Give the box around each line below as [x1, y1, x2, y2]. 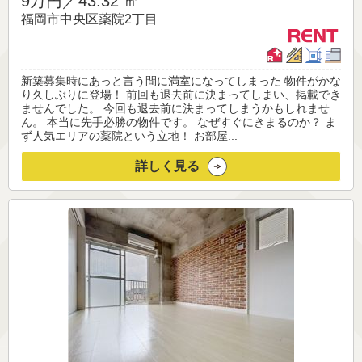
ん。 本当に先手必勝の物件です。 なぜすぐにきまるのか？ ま [21, 116, 336, 129]
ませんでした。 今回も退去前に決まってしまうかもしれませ [21, 102, 330, 116]
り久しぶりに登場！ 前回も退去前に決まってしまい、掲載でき [21, 88, 341, 102]
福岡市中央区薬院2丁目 [21, 12, 158, 27]
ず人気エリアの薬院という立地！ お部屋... [21, 129, 238, 143]
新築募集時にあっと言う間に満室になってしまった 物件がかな [21, 74, 341, 88]
